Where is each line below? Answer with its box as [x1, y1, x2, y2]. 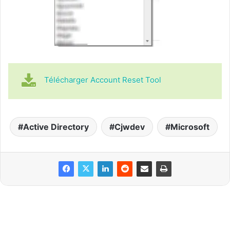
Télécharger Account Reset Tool [44, 75, 161, 85]
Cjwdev [114, 122, 145, 132]
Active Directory [23, 122, 89, 132]
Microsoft [170, 122, 209, 132]
